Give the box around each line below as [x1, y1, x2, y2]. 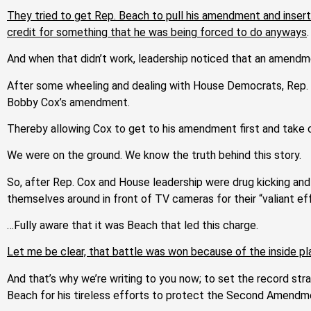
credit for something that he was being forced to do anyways [7, 25, 307, 39]
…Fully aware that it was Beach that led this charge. [7, 219, 258, 233]
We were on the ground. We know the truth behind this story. [7, 149, 301, 162]
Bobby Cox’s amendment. [7, 95, 130, 109]
